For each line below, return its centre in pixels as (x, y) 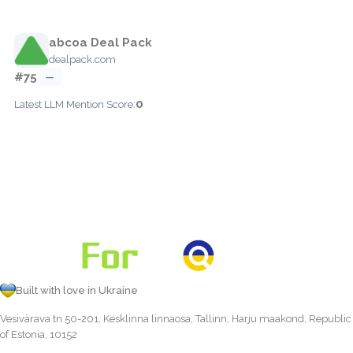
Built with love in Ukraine (77, 290)
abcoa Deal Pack (100, 42)
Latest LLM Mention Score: (75, 104)
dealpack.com (82, 59)
